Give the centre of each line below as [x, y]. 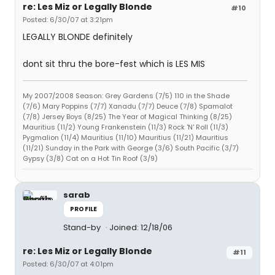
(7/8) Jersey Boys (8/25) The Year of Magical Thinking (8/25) [127, 117]
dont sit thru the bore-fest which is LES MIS [114, 64]
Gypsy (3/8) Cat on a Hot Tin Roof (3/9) [90, 158]
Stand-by [83, 227]
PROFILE [84, 209]
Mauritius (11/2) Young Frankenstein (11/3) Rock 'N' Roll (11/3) [126, 127]
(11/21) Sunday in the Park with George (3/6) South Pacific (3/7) [131, 148]
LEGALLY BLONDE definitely [78, 37]
